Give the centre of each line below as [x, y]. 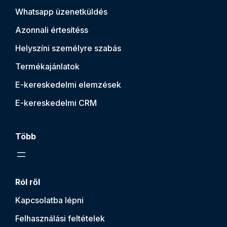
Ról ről [28, 182]
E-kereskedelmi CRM [56, 103]
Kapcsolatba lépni [49, 200]
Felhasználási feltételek [60, 218]
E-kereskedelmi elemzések [68, 84]
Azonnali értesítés [50, 30]
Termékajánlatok [47, 66]
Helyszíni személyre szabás [68, 48]
